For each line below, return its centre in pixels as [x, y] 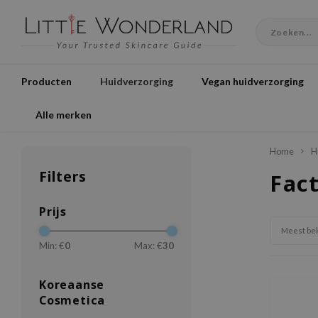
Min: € [52, 246]
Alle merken [64, 114]
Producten [46, 81]
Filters [63, 176]
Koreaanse [72, 285]
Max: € [148, 246]
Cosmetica [72, 300]
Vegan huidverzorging [253, 81]
